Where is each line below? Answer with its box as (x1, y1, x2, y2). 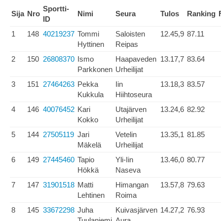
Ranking (187, 9, 216, 18)
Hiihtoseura (115, 90, 152, 99)
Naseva (115, 166, 141, 174)
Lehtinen (77, 191, 105, 199)
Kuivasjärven (115, 206, 157, 214)
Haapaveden (115, 55, 156, 63)
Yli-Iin (115, 155, 133, 164)
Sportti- (43, 4, 69, 13)
